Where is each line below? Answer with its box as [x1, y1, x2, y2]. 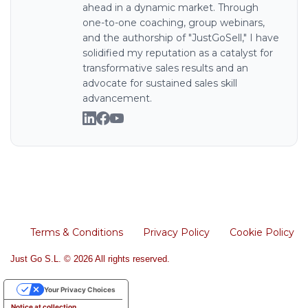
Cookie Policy [230, 226, 294, 239]
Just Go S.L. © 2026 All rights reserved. [10, 254, 170, 265]
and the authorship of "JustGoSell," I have [82, 32, 279, 45]
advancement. [82, 92, 152, 105]
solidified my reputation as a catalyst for [82, 47, 273, 60]
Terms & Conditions [30, 226, 123, 239]
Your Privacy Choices [44, 285, 115, 294]
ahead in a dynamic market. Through [82, 1, 258, 14]
